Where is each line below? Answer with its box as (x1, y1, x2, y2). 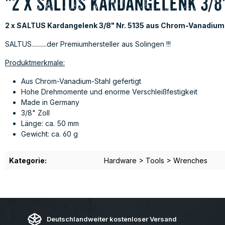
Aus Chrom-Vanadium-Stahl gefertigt (21, 77, 141, 85)
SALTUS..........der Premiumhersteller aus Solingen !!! (5, 40, 171, 48)
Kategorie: (9, 156, 47, 165)
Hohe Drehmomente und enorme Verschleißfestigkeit (21, 87, 197, 96)
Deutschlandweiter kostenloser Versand (46, 214, 177, 223)
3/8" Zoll (21, 108, 50, 117)
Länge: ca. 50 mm (21, 119, 79, 128)
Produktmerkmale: (5, 58, 65, 67)
